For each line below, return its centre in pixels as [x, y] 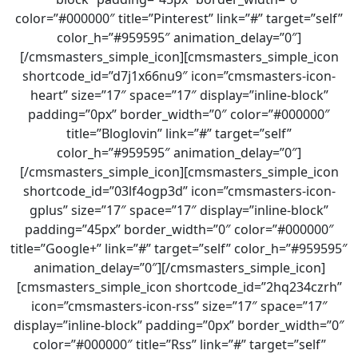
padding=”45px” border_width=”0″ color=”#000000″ [179, 229]
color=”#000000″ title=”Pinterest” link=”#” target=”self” [179, 18]
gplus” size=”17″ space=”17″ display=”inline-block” [179, 210]
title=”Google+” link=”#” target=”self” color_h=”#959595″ [179, 249]
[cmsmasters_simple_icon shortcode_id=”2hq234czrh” [179, 287]
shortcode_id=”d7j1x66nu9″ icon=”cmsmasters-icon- [179, 76]
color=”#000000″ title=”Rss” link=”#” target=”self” [179, 344]
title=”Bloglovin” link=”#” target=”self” [179, 133]
